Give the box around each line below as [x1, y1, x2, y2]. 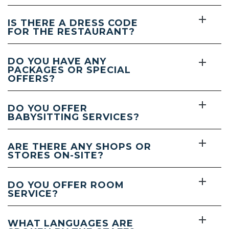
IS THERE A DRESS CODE [8, 17, 138, 28]
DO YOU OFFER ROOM [8, 179, 124, 190]
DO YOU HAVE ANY [8, 56, 106, 66]
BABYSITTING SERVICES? [8, 111, 140, 122]
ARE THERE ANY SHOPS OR [8, 141, 151, 152]
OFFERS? [8, 73, 55, 84]
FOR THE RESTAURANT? [8, 26, 135, 37]
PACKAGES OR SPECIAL [8, 64, 131, 75]
